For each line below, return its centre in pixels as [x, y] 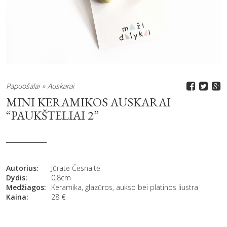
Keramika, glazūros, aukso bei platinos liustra [125, 187]
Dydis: [17, 178]
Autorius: [22, 168]
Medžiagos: [26, 187]
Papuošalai [23, 86]
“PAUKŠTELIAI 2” [52, 115]
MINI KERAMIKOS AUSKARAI [88, 102]
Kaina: [17, 197]
